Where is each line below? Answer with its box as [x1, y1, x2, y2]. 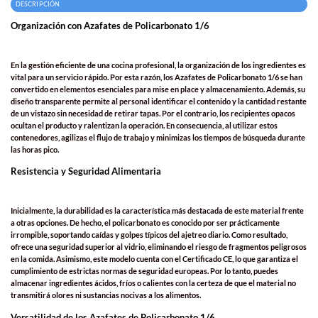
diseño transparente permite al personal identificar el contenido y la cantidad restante [11, 96, 307, 106]
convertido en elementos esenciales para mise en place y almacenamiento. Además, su [11, 84, 305, 94]
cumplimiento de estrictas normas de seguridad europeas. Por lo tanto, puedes [11, 266, 278, 276]
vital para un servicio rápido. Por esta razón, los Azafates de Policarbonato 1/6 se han [11, 72, 302, 82]
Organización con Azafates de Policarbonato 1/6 [11, 19, 209, 31]
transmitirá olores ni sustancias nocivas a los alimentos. [11, 290, 201, 300]
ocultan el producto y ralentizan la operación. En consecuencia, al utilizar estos [11, 120, 278, 130]
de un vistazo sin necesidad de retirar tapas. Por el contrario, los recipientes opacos [11, 108, 295, 118]
